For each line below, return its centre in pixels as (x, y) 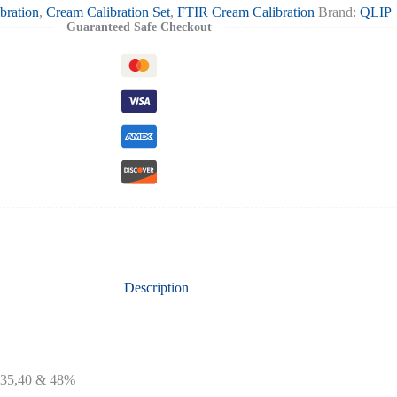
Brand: (339, 12)
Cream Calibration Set (108, 12)
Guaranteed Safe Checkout (139, 27)
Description (157, 287)
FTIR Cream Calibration (246, 12)
